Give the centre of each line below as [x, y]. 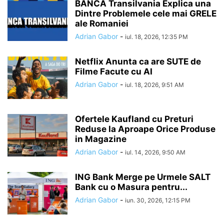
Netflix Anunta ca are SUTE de [138, 61]
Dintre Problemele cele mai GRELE [146, 13]
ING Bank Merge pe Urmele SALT [143, 177]
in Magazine [101, 139]
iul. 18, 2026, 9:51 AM [154, 84]
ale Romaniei [102, 23]
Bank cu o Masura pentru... [131, 187]
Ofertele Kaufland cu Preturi [134, 119]
